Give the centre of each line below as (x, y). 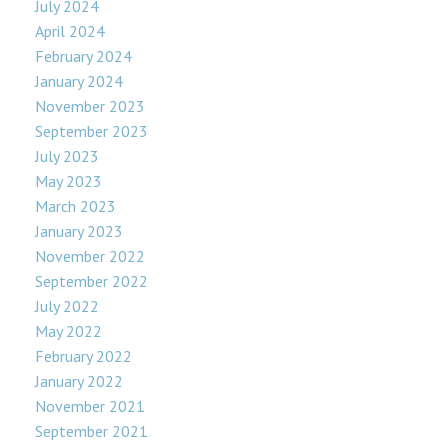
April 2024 (70, 31)
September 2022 (91, 281)
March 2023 (75, 206)
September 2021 (91, 431)
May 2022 (68, 331)
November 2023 (90, 106)
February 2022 (83, 356)
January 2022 (79, 381)
